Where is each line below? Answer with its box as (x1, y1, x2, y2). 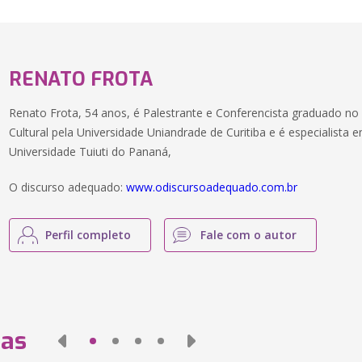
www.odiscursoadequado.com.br (126, 179, 298, 195)
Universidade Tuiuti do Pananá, (9, 144, 172, 159)
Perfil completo (45, 227, 132, 242)
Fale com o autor (200, 227, 297, 242)
